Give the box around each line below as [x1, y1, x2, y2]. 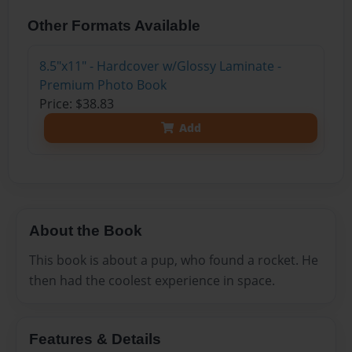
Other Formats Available [27, 16, 201, 34]
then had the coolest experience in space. [29, 272, 275, 290]
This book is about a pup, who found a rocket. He [29, 251, 318, 269]
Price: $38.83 [38, 94, 114, 112]
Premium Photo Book [38, 75, 167, 93]
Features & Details [29, 331, 161, 348]
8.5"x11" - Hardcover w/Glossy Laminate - [38, 57, 281, 75]
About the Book [29, 222, 142, 239]
